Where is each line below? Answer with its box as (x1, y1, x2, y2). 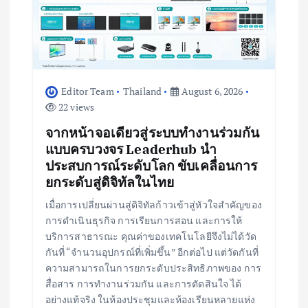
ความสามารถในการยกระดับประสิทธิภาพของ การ (45, 261, 261, 274)
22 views (56, 100, 95, 113)
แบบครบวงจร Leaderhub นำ (45, 140, 217, 157)
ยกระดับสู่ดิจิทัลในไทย (45, 173, 175, 190)
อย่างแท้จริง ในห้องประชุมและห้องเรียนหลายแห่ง (45, 292, 255, 306)
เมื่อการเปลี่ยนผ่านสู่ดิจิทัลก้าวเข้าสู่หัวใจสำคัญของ (45, 197, 262, 211)
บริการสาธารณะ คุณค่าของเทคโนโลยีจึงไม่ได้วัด (45, 229, 256, 243)
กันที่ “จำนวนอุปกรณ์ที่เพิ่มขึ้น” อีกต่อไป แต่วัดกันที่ (45, 245, 258, 258)
